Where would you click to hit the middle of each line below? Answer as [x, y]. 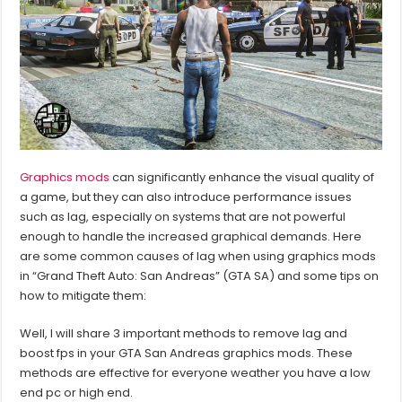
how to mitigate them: [83, 296]
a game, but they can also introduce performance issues [186, 197]
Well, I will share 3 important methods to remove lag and [184, 334]
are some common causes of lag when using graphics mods [198, 257]
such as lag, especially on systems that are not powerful [183, 217]
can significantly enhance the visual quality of [242, 178]
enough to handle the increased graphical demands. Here [191, 237]
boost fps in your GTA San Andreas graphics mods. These [187, 354]
